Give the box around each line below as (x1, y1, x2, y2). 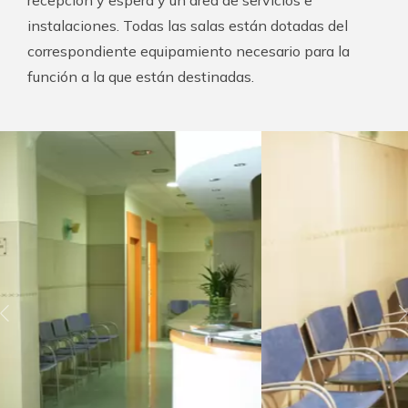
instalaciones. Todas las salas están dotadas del (27, 15, 348, 35)
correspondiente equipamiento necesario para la (27, 41, 350, 60)
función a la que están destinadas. (27, 66, 254, 86)
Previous (3, 315, 61, 334)
